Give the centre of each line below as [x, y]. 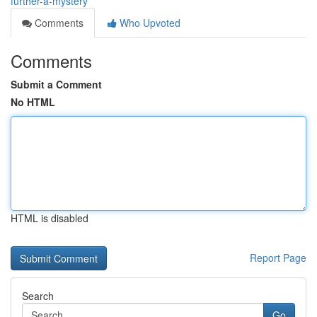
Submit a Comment [56, 84]
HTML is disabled [50, 218]
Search [38, 296]
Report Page [278, 258]
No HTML [33, 102]
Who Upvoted [149, 23]
